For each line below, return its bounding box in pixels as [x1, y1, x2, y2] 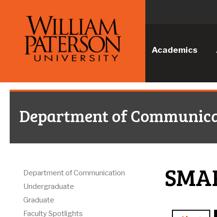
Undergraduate [23, 182, 74, 191]
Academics [152, 45, 198, 55]
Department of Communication [23, 169, 125, 178]
